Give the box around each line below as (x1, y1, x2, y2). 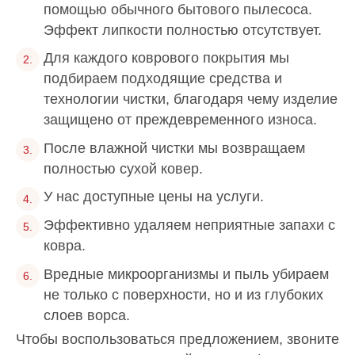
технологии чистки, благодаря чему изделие (44, 91, 338, 108)
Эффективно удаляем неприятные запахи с (44, 216, 335, 233)
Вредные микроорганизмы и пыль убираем (44, 265, 329, 282)
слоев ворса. (44, 307, 130, 323)
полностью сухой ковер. (44, 160, 203, 177)
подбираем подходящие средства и (44, 71, 282, 87)
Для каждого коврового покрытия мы (44, 50, 289, 67)
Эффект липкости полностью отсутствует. (44, 21, 322, 38)
